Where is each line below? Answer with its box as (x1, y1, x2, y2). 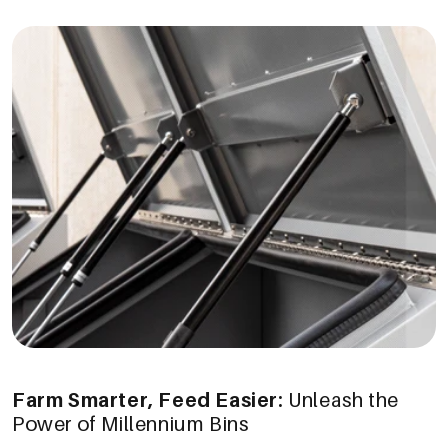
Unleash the (288, 387, 399, 412)
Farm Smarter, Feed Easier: (12, 387, 289, 412)
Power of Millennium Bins (12, 411, 249, 436)
